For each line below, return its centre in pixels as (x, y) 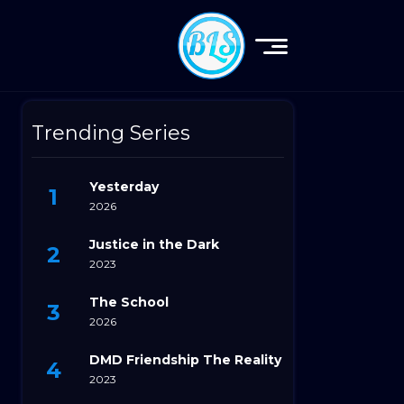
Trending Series (111, 133)
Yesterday (124, 186)
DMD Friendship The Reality (185, 359)
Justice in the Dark (154, 244)
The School (129, 302)
